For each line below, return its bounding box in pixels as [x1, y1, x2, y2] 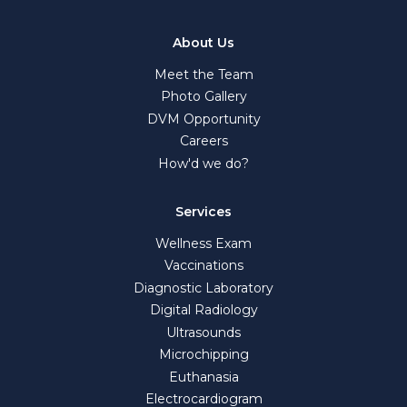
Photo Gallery [160, 88, 247, 105]
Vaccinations [164, 257, 243, 274]
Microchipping [158, 346, 249, 363]
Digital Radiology [149, 302, 258, 319]
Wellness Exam [155, 234, 252, 252]
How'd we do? [158, 154, 249, 172]
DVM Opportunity [146, 110, 261, 127]
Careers [179, 133, 228, 150]
